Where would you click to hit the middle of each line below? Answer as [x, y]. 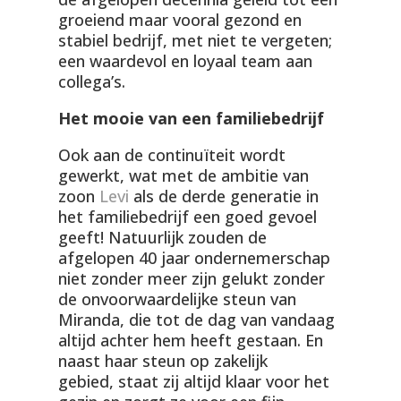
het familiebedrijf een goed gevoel [187, 217]
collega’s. [91, 82]
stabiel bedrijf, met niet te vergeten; [195, 41]
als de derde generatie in [226, 196]
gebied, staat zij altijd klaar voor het [193, 382]
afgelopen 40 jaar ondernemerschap [194, 258]
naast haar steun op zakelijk [162, 361]
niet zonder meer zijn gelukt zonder [191, 279]
